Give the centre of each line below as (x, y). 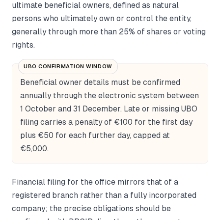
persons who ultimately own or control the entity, (102, 18)
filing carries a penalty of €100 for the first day (106, 122)
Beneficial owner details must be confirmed (100, 82)
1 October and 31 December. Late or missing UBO (109, 109)
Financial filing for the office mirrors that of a (95, 182)
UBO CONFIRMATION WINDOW (68, 66)
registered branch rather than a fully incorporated (104, 195)
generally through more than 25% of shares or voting (109, 31)
